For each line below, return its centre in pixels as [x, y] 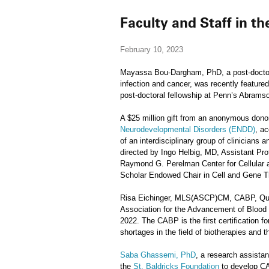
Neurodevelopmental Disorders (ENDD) [188, 129]
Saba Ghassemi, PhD [158, 255]
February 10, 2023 [152, 50]
